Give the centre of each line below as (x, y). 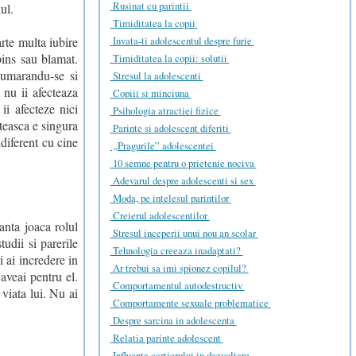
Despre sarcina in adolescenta (173, 320)
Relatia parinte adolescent (166, 337)
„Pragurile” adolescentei (163, 145)
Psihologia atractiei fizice (165, 110)
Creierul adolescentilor (160, 215)
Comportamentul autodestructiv (177, 285)
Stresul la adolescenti (157, 75)
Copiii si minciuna (151, 93)
